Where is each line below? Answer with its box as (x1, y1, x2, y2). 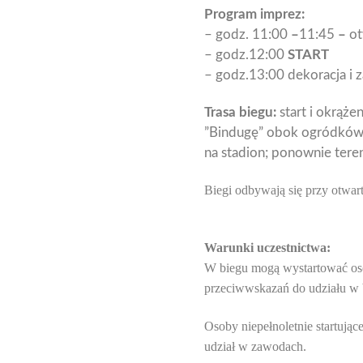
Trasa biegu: (204, 105, 276, 119)
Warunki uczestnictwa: (204, 241, 331, 255)
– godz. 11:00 (204, 27, 291, 41)
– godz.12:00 (204, 47, 288, 62)
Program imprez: (204, 6, 305, 21)
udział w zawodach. (204, 339, 306, 353)
